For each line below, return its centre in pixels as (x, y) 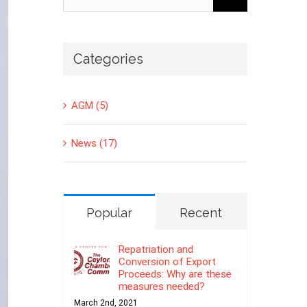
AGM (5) (89, 105)
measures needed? (161, 286)
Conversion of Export (167, 261)
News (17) (94, 143)
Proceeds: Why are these (175, 274)
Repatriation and (156, 249)
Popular (109, 212)
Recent (201, 212)
